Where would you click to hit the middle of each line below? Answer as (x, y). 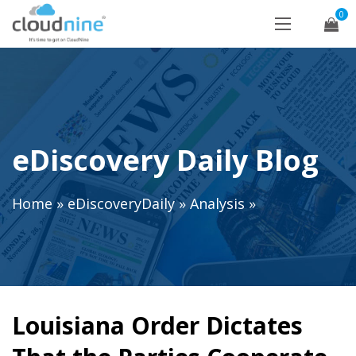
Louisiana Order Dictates (157, 325)
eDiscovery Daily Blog (165, 160)
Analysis (217, 204)
